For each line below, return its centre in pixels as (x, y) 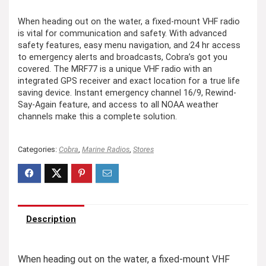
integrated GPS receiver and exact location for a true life (129, 81)
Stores (143, 149)
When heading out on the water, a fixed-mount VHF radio (129, 21)
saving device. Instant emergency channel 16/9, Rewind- (127, 93)
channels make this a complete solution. (97, 116)
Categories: (38, 149)
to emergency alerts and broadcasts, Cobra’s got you (123, 57)
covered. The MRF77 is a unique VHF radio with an (115, 69)
